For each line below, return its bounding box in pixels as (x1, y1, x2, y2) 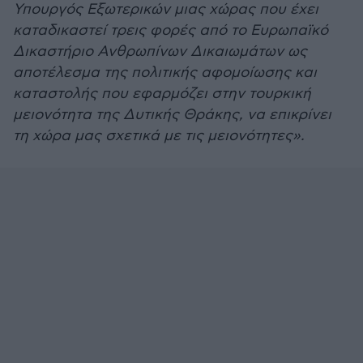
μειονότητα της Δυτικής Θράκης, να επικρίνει (13, 106, 331, 123)
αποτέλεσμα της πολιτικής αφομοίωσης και (13, 64, 317, 81)
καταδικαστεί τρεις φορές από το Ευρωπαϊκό (13, 22, 328, 39)
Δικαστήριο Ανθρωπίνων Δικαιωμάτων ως (13, 43, 307, 60)
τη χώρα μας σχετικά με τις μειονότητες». (13, 127, 305, 144)
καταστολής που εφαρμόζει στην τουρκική (13, 85, 311, 102)
